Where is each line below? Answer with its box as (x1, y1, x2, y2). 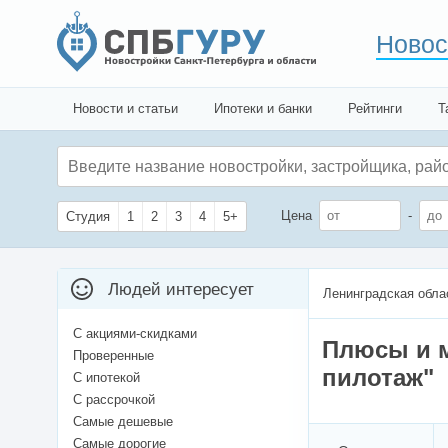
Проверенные (73, 348, 154, 364)
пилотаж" (322, 364, 434, 392)
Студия (66, 209, 110, 225)
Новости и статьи (73, 101, 178, 116)
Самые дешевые (73, 414, 173, 430)
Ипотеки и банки (214, 101, 312, 116)
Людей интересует (108, 280, 254, 300)
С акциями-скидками (73, 326, 197, 342)
